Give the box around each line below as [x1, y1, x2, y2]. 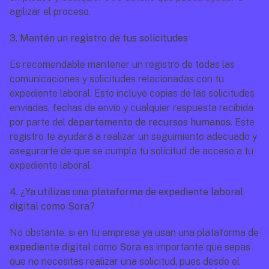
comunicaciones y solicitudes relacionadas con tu [10, 73, 224, 85]
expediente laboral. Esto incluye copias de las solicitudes [10, 88, 255, 99]
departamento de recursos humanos [68, 116, 231, 128]
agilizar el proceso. [10, 6, 91, 17]
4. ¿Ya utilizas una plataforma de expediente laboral [10, 186, 243, 198]
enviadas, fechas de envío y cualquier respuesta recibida [10, 102, 253, 113]
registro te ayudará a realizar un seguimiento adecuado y [10, 131, 257, 142]
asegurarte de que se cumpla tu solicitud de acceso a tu [10, 145, 253, 157]
